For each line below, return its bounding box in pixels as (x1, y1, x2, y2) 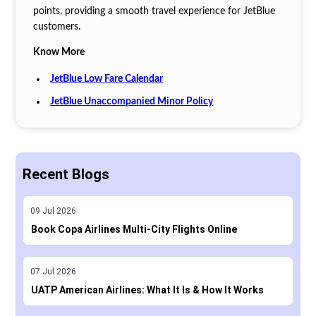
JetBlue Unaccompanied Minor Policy (50, 97, 214, 107)
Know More (32, 47, 85, 58)
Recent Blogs (22, 166, 109, 183)
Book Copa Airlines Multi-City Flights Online (30, 224, 237, 236)
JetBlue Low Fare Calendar (50, 74, 164, 85)
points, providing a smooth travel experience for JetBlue (32, 6, 275, 17)
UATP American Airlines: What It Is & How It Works (30, 284, 264, 296)
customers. (32, 22, 80, 32)
